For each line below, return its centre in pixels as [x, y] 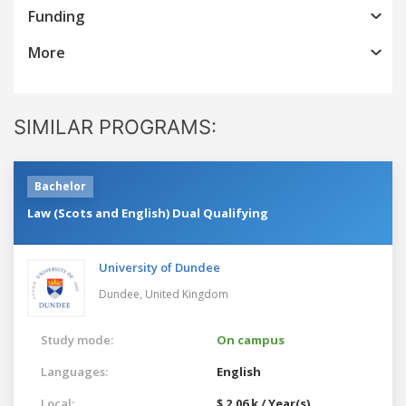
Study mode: [77, 339]
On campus [251, 339]
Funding [56, 16]
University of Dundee [159, 267]
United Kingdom [187, 294]
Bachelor [60, 186]
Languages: [74, 371]
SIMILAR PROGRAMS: [115, 126]
